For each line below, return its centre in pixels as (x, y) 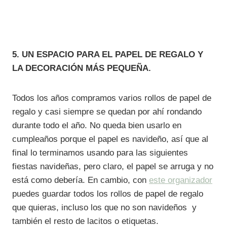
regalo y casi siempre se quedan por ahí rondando (107, 112)
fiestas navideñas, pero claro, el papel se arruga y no (113, 167)
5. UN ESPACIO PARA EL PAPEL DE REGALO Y (108, 55)
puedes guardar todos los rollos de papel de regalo (108, 194)
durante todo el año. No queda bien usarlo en (97, 126)
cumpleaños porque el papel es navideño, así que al (110, 139)
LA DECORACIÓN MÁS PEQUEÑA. (82, 68)
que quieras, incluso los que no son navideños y (104, 208)
